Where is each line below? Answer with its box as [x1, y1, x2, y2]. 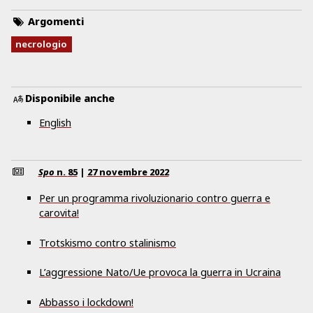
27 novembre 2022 [87, 166, 169, 179]
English [39, 115, 71, 129]
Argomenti [25, 15, 85, 29]
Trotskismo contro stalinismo [39, 235, 176, 249]
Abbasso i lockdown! [39, 295, 133, 309]
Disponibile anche [25, 92, 115, 105]
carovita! [39, 206, 79, 220]
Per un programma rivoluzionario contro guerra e [39, 191, 270, 205]
